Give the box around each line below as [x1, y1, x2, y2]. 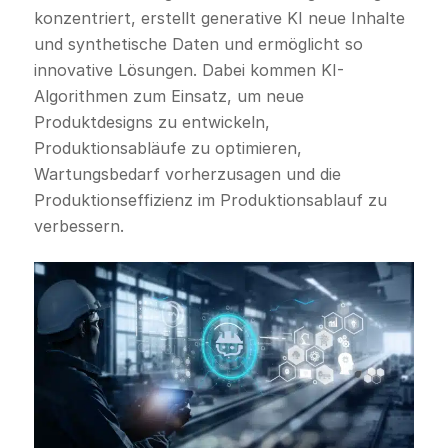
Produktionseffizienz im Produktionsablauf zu [33, 189, 387, 210]
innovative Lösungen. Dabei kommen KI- [33, 59, 344, 80]
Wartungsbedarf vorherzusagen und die [33, 163, 341, 184]
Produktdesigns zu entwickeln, [33, 111, 270, 132]
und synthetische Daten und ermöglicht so [33, 33, 363, 54]
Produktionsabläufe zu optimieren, [33, 137, 302, 158]
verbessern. [33, 215, 124, 236]
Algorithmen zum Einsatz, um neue [33, 85, 304, 106]
